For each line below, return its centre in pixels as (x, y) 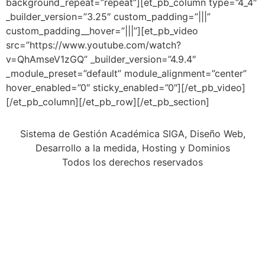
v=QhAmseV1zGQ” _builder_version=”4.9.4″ (101, 59)
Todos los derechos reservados (132, 162)
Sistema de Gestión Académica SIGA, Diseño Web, (132, 134)
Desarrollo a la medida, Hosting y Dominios (132, 148)
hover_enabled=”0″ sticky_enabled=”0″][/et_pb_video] (126, 88)
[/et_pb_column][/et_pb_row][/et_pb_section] (108, 102)
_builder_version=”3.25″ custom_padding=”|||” (108, 17)
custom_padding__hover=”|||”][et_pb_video (102, 31)
